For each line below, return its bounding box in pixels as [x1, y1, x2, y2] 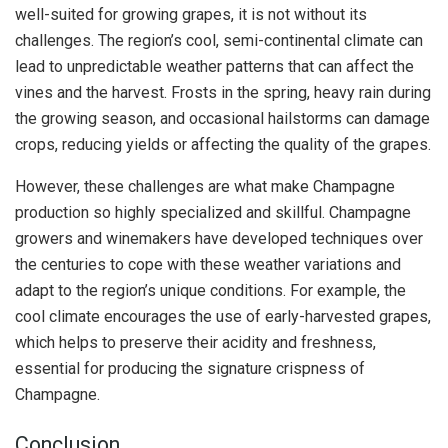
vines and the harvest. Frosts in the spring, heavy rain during [15, 83, 431, 103]
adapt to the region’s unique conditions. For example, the [15, 281, 406, 301]
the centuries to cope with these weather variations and [15, 255, 401, 275]
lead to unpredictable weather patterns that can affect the [15, 57, 414, 77]
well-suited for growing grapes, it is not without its [15, 5, 367, 25]
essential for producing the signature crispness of [15, 359, 365, 379]
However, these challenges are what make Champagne [15, 177, 395, 197]
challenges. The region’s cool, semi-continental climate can [15, 31, 423, 51]
